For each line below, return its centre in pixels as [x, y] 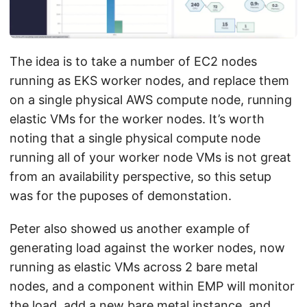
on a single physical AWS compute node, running [151, 99]
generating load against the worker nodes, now [147, 247]
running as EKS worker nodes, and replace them [149, 80]
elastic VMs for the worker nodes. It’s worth [137, 119]
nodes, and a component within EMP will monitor [152, 286]
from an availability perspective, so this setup [140, 176]
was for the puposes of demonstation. [121, 195]
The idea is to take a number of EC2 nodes [133, 61]
